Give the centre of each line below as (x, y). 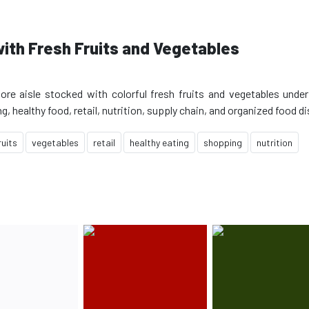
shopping (223, 142)
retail (104, 142)
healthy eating (159, 142)
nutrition (275, 142)
